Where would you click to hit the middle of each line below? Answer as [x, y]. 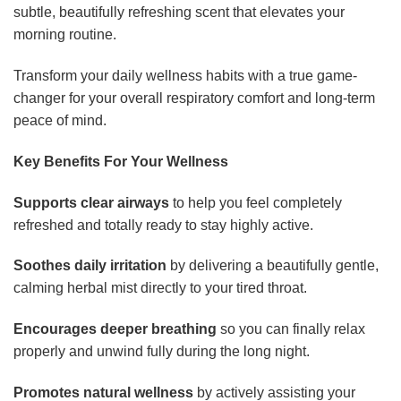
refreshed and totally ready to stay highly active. [163, 225]
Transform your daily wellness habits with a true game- [185, 75]
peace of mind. [60, 120]
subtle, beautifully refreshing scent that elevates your [179, 13]
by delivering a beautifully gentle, [273, 266]
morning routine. [65, 35]
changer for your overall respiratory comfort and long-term [194, 98]
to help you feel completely [256, 202]
